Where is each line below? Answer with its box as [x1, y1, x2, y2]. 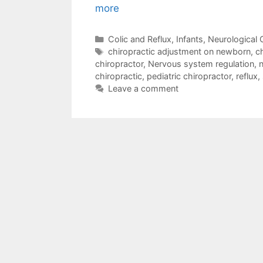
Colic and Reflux [107, 33, 171, 44]
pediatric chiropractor [147, 70, 231, 81]
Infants [176, 33, 203, 44]
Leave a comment [107, 83, 178, 93]
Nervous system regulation [148, 58, 254, 69]
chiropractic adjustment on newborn [107, 46, 251, 56]
